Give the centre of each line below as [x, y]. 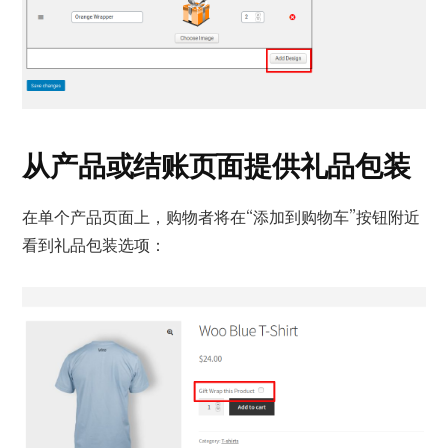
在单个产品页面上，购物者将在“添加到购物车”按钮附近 [221, 216]
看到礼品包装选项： [94, 244]
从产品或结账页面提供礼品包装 [216, 165]
